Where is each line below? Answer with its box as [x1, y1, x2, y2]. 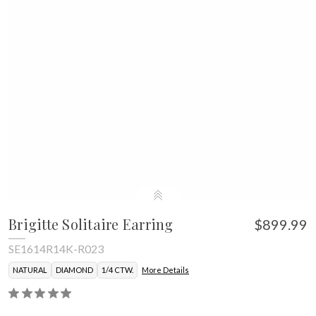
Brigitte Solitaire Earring [8, 214, 174, 233]
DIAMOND [56, 265, 93, 274]
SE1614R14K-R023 [8, 241, 104, 255]
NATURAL [13, 265, 47, 274]
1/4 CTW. [102, 265, 133, 274]
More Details [142, 265, 189, 274]
